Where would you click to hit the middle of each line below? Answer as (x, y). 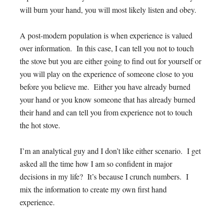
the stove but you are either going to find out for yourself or (110, 61)
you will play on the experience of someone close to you (107, 74)
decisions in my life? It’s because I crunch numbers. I (104, 176)
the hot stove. (41, 125)
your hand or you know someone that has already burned (108, 99)
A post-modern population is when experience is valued (106, 35)
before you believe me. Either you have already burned (105, 87)
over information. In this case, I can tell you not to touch (107, 48)
